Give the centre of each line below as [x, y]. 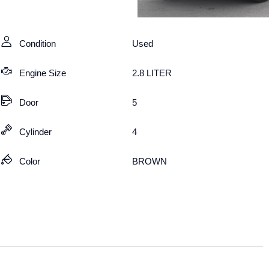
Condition [38, 44]
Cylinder [36, 132]
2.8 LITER [152, 73]
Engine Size [43, 73]
